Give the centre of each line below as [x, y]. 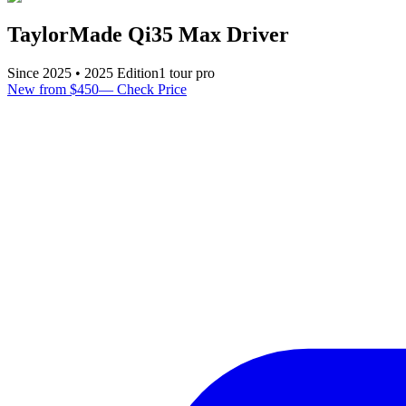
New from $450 [53, 89]
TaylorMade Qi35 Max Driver [148, 34]
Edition [136, 72]
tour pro [190, 72]
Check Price [150, 89]
